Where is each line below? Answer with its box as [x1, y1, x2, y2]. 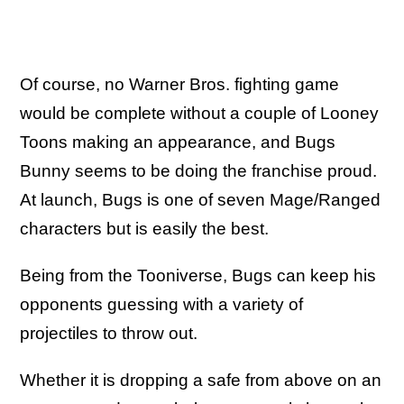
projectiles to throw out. [20, 323, 202, 343]
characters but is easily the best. [20, 218, 273, 238]
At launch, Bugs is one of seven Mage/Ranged [20, 189, 381, 209]
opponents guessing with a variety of [20, 294, 303, 314]
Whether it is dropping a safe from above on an [20, 370, 381, 390]
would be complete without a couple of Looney [20, 103, 379, 123]
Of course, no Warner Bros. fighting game [20, 74, 339, 94]
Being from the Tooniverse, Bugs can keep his [20, 265, 376, 285]
